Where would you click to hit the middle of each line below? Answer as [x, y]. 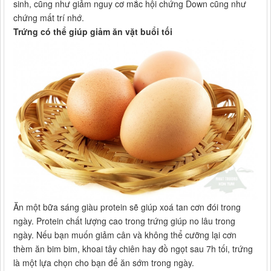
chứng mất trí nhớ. [49, 18]
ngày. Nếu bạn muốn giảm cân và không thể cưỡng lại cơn [125, 235]
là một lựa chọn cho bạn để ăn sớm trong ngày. [104, 263]
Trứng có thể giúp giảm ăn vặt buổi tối [93, 32]
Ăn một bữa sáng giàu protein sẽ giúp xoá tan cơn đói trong [127, 207]
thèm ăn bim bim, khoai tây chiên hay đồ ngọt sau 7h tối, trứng [133, 249]
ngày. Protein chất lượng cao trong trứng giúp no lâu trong [124, 221]
